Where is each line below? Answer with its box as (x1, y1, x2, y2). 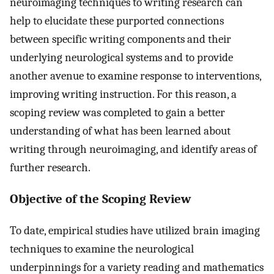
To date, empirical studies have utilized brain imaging (10, 223, 260, 237)
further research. (10, 161, 91, 175)
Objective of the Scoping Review (10, 191, 191, 207)
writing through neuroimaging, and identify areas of (10, 143, 257, 157)
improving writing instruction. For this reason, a (10, 87, 237, 102)
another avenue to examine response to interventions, (10, 69, 261, 83)
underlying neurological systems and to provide (10, 51, 233, 65)
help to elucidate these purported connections (10, 14, 224, 28)
